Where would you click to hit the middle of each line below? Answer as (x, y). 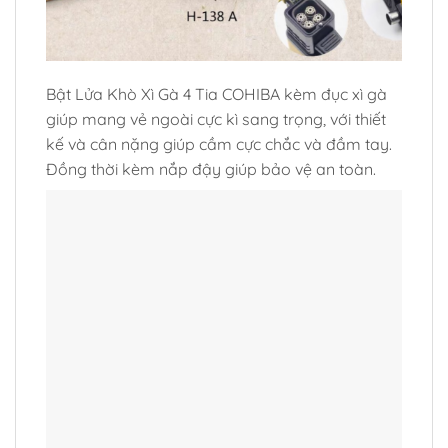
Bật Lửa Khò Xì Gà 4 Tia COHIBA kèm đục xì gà (216, 94)
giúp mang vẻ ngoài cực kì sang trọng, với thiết (216, 119)
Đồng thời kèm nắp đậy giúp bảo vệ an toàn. (211, 169)
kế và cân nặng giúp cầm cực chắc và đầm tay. (219, 144)
